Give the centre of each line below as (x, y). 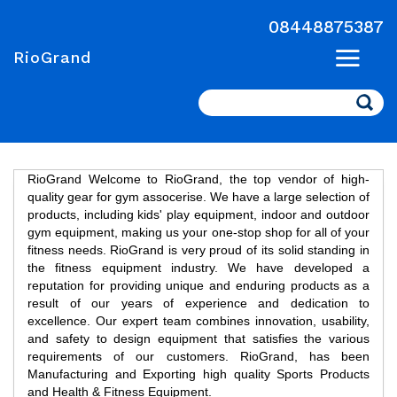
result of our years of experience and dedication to (198, 303)
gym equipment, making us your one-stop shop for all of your (198, 232)
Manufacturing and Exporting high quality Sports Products (198, 374)
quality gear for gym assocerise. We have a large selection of (198, 197)
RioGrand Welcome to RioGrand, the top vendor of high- (198, 179)
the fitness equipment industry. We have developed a (198, 268)
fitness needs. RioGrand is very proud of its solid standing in (198, 250)
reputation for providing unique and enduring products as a (198, 285)
